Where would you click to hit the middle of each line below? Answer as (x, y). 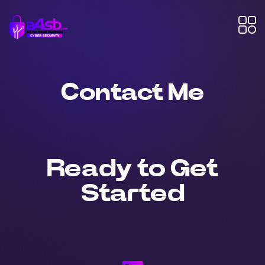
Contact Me (132, 93)
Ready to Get (132, 169)
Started (132, 193)
